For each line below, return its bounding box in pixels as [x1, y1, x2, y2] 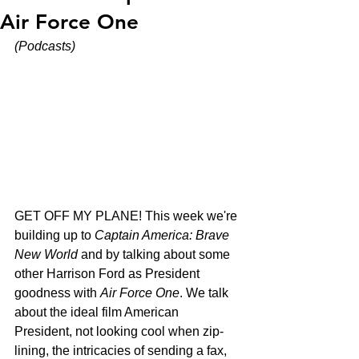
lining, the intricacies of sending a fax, [14, 343, 230, 357]
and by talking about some [78, 247, 233, 261]
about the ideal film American [14, 305, 182, 319]
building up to [14, 228, 95, 242]
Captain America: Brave [95, 228, 232, 242]
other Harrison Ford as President [14, 266, 203, 280]
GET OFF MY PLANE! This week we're [14, 208, 240, 223]
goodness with [14, 285, 100, 300]
